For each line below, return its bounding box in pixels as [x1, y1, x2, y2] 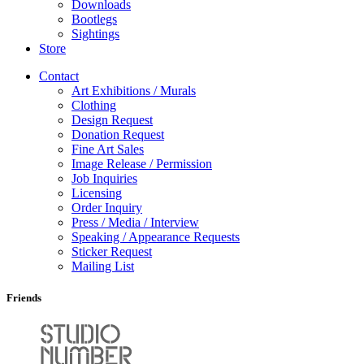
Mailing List [71, 259, 134, 274]
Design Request [71, 113, 153, 128]
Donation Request [71, 128, 164, 142]
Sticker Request [71, 245, 152, 259]
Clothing [71, 98, 116, 113]
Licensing [71, 186, 122, 201]
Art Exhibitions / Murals [71, 84, 196, 98]
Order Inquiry [71, 201, 142, 215]
